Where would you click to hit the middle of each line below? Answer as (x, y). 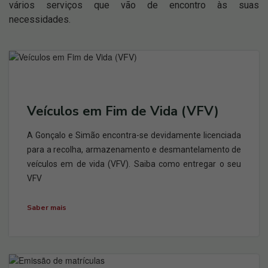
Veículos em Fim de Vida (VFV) (123, 111)
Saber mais (47, 208)
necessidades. (40, 19)
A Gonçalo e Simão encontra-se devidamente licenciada (134, 135)
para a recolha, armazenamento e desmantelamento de (134, 150)
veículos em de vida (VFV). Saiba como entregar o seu (134, 164)
